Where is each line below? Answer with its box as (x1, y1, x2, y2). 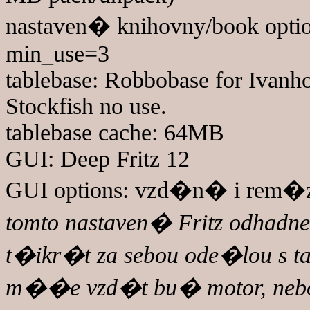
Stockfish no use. (6, 93, 167, 119)
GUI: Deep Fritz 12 (6, 146, 190, 172)
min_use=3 (6, 41, 109, 66)
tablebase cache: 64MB (6, 120, 224, 145)
